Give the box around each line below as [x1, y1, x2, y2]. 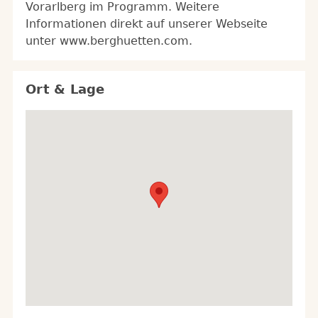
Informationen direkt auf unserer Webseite [26, 17, 268, 31]
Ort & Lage [26, 82, 105, 97]
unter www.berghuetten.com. [26, 34, 192, 48]
